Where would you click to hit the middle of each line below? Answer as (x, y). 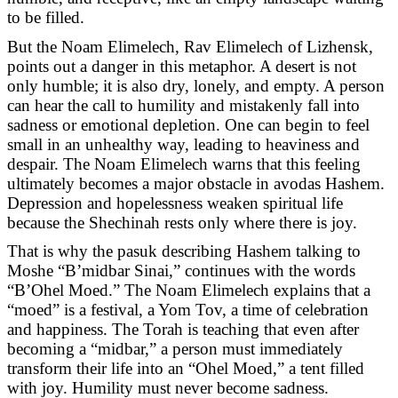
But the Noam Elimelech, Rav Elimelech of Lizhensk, (190, 46)
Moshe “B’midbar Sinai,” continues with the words (181, 271)
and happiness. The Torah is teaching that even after (183, 330)
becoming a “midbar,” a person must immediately (175, 349)
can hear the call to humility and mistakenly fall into (183, 105)
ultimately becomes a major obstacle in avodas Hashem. (196, 183)
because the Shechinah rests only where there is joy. (182, 222)
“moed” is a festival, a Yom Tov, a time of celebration (188, 310)
